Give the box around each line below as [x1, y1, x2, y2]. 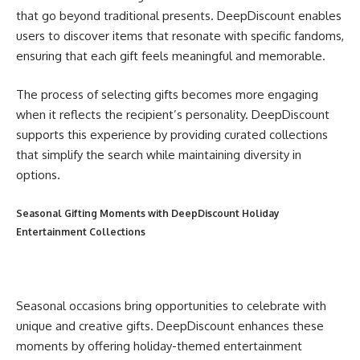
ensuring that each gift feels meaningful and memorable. [16, 48, 325, 64]
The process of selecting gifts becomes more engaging [16, 86, 318, 102]
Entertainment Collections [16, 226, 145, 239]
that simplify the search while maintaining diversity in [16, 146, 301, 162]
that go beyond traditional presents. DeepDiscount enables [16, 8, 342, 24]
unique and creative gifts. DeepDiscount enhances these [16, 318, 324, 334]
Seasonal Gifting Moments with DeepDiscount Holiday [16, 207, 280, 220]
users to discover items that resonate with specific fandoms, [16, 28, 344, 44]
